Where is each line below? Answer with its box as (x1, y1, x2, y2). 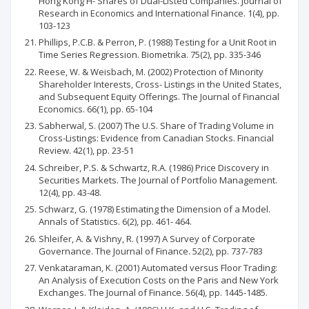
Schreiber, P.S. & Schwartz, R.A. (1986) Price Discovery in (39, 161, 269, 174)
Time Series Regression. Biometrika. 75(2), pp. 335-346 (39, 48, 261, 61)
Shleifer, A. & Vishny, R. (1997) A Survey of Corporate (39, 232, 255, 245)
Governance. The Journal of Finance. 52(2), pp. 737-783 (39, 244, 263, 257)
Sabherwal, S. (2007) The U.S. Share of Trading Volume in (39, 119, 274, 132)
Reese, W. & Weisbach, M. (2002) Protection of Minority (39, 65, 263, 78)
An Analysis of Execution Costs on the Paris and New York (39, 274, 279, 286)
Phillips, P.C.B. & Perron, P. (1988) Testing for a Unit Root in (39, 36, 277, 48)
